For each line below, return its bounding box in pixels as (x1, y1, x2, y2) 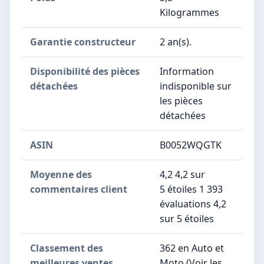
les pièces (160, 94, 203, 107)
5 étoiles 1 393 (160, 182, 223, 196)
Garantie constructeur (30, 35, 136, 48)
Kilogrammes (160, 5, 219, 19)
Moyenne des (30, 167, 92, 181)
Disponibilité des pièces (30, 64, 140, 78)
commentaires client (30, 182, 127, 196)
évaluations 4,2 (160, 197, 226, 210)
